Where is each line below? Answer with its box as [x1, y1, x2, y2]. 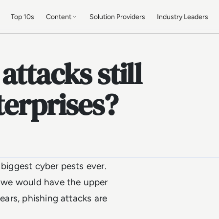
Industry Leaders [157, 12, 209, 21]
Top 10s [11, 12, 35, 21]
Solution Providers [89, 12, 146, 21]
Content [46, 12, 72, 21]
